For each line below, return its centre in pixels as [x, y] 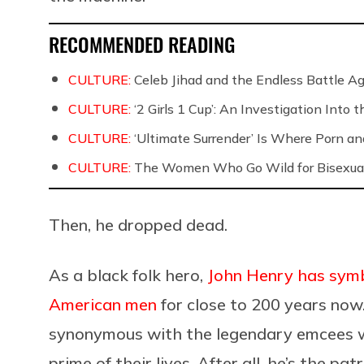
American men [103, 304]
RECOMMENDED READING [142, 43]
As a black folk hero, [128, 275]
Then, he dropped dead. [138, 224]
